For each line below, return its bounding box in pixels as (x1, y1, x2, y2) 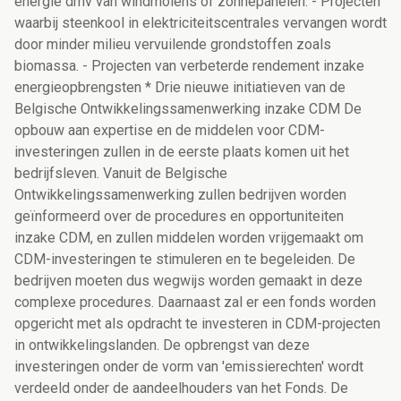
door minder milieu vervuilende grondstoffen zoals (14, 36, 331, 54)
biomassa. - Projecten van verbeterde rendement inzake (14, 57, 364, 75)
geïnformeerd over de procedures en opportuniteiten (14, 208, 344, 226)
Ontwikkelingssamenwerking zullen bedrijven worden (14, 186, 346, 204)
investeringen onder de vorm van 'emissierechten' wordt (14, 358, 363, 376)
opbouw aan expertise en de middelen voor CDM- (14, 122, 325, 140)
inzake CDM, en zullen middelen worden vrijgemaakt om (14, 229, 363, 247)
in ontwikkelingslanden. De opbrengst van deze (14, 337, 310, 354)
